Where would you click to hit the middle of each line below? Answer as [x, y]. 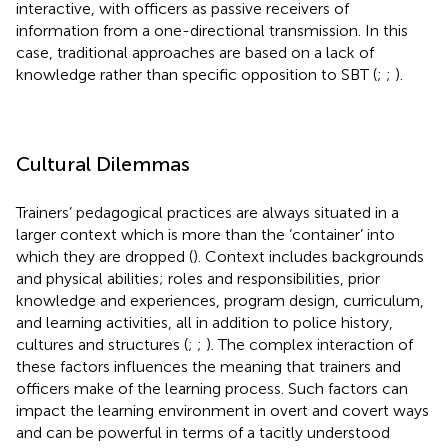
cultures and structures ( [102, 344]
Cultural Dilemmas [103, 163]
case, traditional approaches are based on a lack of [195, 52]
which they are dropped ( [104, 256]
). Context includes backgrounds [308, 256]
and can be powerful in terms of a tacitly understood [203, 432]
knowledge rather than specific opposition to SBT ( [196, 74]
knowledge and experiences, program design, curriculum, [220, 300]
